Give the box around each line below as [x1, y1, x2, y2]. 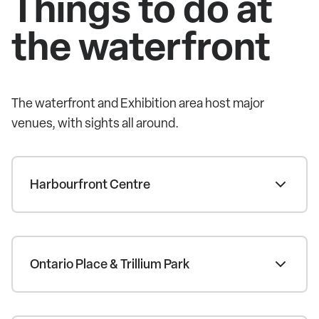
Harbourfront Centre [30, 175, 150, 194]
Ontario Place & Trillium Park [30, 255, 189, 273]
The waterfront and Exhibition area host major [11, 95, 264, 112]
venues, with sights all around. [11, 115, 179, 132]
